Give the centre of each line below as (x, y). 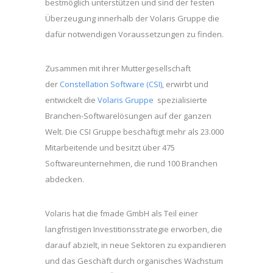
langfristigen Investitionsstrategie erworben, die (134, 229)
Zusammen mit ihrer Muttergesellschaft (118, 68)
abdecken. (65, 179)
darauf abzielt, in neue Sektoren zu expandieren (136, 245)
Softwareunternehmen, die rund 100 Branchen (131, 163)
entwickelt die (71, 100)
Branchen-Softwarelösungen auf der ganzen (128, 116)
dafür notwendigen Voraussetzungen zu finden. (135, 34)
